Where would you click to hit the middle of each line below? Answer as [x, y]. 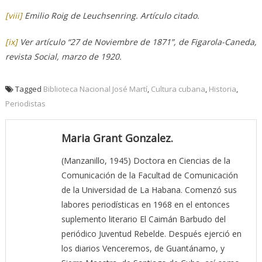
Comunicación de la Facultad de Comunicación [149, 175]
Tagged [29, 89]
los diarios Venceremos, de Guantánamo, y [143, 248]
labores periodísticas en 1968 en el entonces [145, 204]
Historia [222, 89]
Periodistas [25, 103]
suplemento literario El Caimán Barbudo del [143, 219]
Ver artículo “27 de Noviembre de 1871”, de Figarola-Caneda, [137, 42]
